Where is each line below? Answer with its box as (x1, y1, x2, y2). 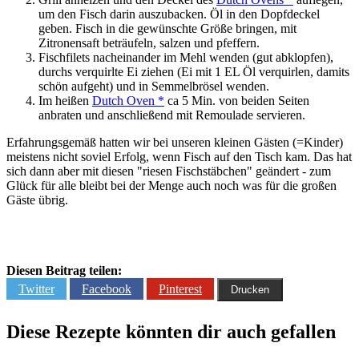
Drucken (231, 284, 269, 296)
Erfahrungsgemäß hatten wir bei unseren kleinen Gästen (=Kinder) (6, 135, 343, 150)
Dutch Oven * (92, 94, 164, 108)
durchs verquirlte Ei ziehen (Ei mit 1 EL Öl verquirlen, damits (38, 65, 349, 79)
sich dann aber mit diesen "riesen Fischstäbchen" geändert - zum (6, 164, 331, 179)
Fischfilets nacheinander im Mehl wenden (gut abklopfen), (38, 50, 333, 65)
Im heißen (38, 94, 92, 108)
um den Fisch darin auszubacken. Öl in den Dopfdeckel (38, 7, 320, 22)
